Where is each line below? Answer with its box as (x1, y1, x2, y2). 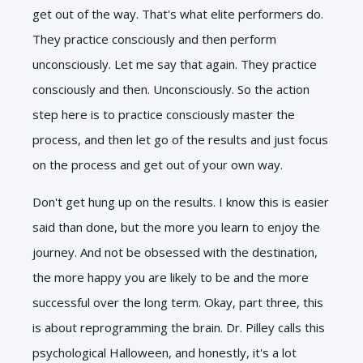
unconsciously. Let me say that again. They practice (32, 55, 317, 72)
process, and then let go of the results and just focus (32, 130, 328, 147)
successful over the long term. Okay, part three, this (32, 293, 323, 310)
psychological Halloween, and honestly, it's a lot (32, 344, 297, 361)
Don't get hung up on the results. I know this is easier (32, 193, 329, 210)
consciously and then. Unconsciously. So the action (32, 80, 310, 97)
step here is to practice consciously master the (32, 105, 295, 122)
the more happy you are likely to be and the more (32, 268, 309, 285)
